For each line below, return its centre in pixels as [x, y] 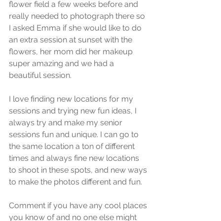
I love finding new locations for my [72, 99]
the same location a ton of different [73, 146]
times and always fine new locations [75, 158]
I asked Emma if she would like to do [76, 28]
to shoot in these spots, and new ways [79, 170]
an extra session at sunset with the [72, 40]
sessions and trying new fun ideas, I [74, 111]
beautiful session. [40, 75]
